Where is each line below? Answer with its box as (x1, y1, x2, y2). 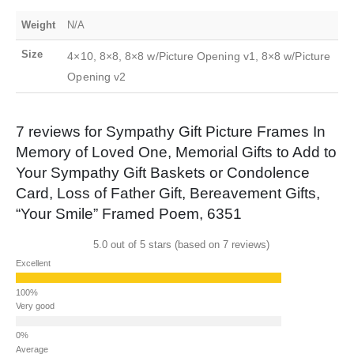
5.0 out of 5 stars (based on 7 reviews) (92, 239, 269, 251)
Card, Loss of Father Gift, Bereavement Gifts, (16, 185, 320, 202)
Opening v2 (67, 70, 126, 84)
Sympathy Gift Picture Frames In (106, 123, 326, 141)
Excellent (16, 258, 51, 268)
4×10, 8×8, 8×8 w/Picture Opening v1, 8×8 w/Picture (67, 50, 330, 63)
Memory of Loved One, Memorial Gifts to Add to (16, 144, 337, 161)
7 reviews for (16, 123, 106, 141)
